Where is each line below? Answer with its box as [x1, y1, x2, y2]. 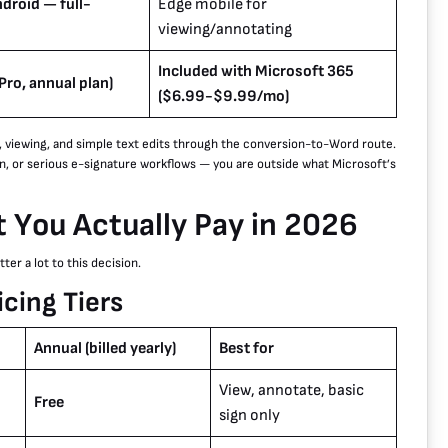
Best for [219, 339, 274, 359]
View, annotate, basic [219, 381, 364, 401]
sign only [219, 406, 280, 426]
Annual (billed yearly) [34, 339, 176, 359]
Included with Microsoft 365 [158, 62, 354, 82]
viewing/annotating [158, 20, 292, 40]
